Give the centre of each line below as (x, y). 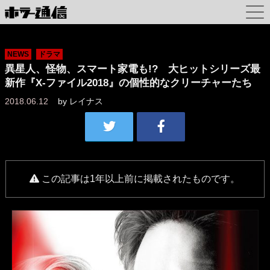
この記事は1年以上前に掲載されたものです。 (141, 179)
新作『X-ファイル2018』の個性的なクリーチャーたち (128, 83)
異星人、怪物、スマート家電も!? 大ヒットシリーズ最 (133, 69)
